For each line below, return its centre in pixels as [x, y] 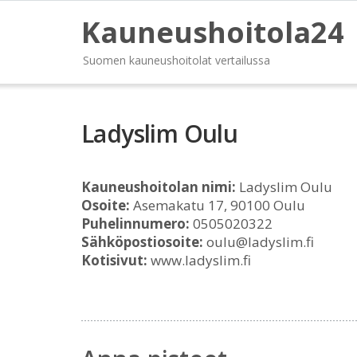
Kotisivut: [114, 260]
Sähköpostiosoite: [142, 242]
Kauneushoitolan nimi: [159, 187]
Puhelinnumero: [135, 224]
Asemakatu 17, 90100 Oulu [218, 205]
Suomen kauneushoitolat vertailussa [177, 60]
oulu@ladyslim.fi [259, 242]
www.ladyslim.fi [199, 260]
